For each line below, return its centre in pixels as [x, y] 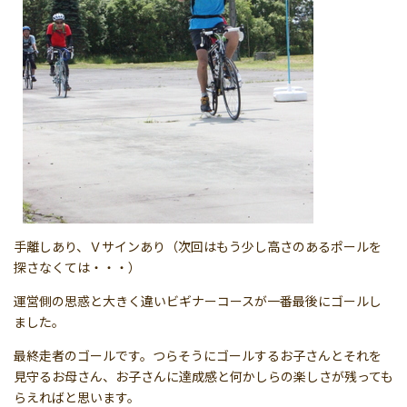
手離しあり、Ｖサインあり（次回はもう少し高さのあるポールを [198, 247]
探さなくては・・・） [77, 268]
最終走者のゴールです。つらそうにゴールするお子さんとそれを [198, 356]
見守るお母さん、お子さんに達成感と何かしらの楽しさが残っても [203, 377]
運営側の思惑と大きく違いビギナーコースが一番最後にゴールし [198, 301]
